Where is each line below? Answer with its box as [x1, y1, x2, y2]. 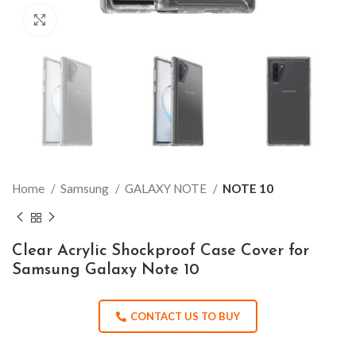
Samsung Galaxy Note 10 [12, 261, 199, 278]
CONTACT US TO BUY [130, 309, 240, 323]
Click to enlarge [56, 14, 135, 26]
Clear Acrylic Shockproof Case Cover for [12, 242, 309, 259]
